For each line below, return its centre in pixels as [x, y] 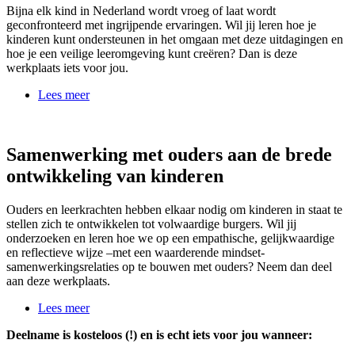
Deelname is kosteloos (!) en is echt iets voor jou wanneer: [161, 335]
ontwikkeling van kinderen [115, 176]
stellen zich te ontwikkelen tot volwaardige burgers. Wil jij [151, 224]
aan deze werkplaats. [60, 281]
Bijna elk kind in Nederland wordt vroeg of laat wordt [141, 10]
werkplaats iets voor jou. [69, 67]
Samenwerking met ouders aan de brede [169, 155]
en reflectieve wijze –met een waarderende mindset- [136, 253]
